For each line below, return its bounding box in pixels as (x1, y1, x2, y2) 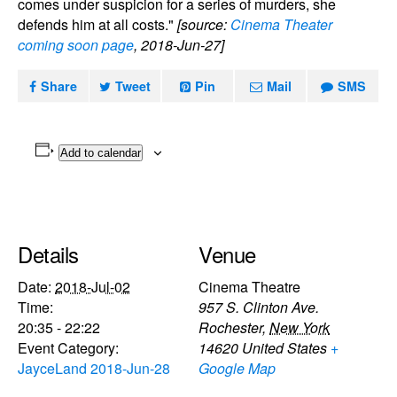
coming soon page (18, 35, 134, 55)
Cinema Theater (230, 14, 332, 35)
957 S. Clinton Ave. (198, 296, 319, 317)
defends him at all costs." (18, 14, 177, 35)
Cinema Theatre (198, 276, 300, 297)
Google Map (198, 357, 276, 378)
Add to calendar (59, 146, 141, 160)
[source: (177, 14, 230, 35)
